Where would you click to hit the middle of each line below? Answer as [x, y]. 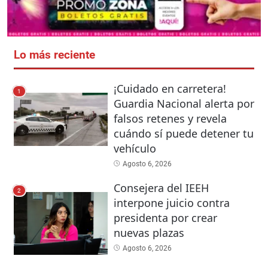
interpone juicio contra [171, 203]
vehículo [135, 149]
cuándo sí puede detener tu [183, 134]
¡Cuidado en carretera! [170, 89]
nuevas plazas [149, 233]
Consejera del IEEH [161, 188]
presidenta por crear [165, 218]
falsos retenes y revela [170, 119]
